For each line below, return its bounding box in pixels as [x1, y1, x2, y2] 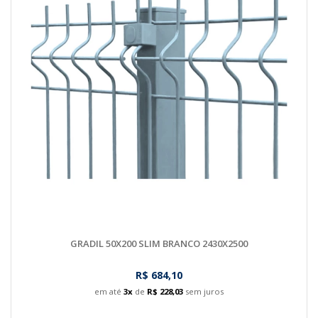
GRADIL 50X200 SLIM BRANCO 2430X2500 [70, 236, 248, 250]
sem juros [183, 285, 224, 297]
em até [94, 285, 124, 297]
